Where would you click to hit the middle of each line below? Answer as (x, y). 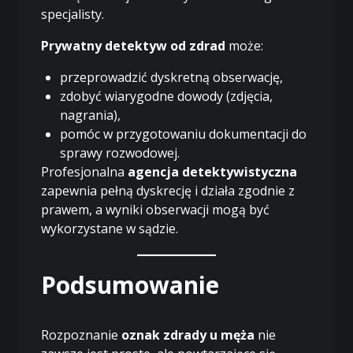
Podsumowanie (130, 284)
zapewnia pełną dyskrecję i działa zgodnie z (168, 190)
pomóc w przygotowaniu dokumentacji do (184, 134)
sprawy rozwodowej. (120, 152)
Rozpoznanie (82, 334)
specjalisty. (73, 14)
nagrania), (91, 115)
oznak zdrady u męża (188, 334)
